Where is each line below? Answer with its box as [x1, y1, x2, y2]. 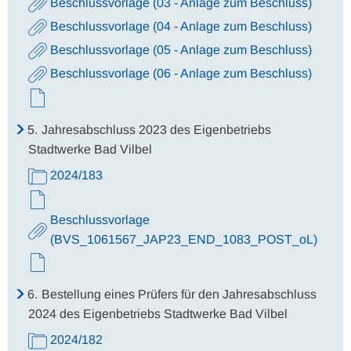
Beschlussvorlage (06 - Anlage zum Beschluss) [50, 66, 312, 80]
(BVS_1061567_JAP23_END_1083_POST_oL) [50, 233, 317, 246]
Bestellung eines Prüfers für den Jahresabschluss [42, 288, 317, 301]
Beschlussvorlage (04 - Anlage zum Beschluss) [50, 19, 312, 33]
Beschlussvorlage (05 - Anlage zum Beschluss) [50, 42, 312, 56]
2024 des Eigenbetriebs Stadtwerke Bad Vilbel [28, 307, 288, 320]
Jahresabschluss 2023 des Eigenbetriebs [42, 123, 272, 136]
